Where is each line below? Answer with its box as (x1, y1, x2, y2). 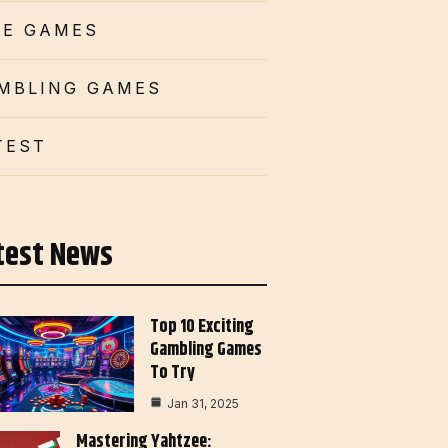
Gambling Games (150, 336, 262, 365)
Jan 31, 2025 (167, 396, 239, 412)
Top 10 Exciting (150, 313, 254, 342)
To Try (150, 359, 195, 388)
